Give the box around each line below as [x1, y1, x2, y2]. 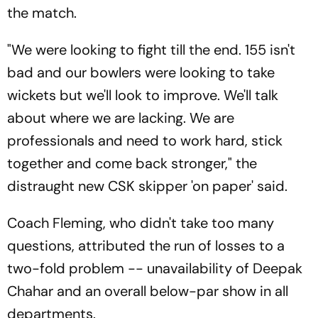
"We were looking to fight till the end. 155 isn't [7, 40, 295, 59]
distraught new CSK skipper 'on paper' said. [7, 177, 287, 195]
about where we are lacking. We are [7, 109, 234, 127]
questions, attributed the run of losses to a [7, 236, 285, 255]
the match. [7, 4, 80, 22]
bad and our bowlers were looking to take [7, 63, 275, 82]
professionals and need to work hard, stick [7, 131, 283, 150]
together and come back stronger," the [7, 154, 257, 172]
